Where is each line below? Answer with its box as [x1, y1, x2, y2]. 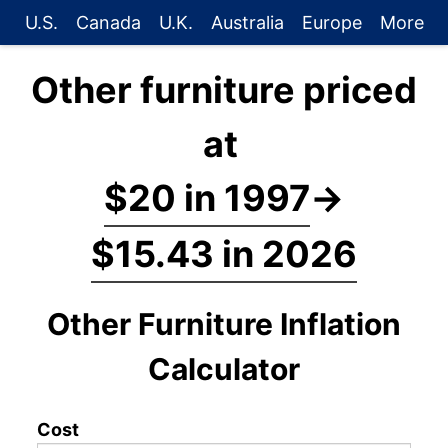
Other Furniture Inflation [47, 306, 401, 342]
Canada [75, 12, 141, 33]
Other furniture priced [31, 68, 417, 112]
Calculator [148, 351, 300, 387]
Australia [210, 12, 284, 33]
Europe [301, 12, 362, 33]
